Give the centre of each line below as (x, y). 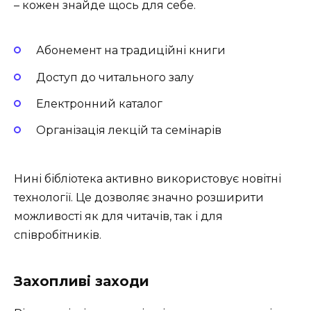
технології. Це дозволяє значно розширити (139, 198)
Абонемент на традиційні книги (131, 51)
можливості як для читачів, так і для (118, 217)
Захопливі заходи (82, 281)
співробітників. (58, 235)
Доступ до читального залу (115, 77)
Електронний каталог (99, 103)
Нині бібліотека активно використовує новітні (148, 179)
